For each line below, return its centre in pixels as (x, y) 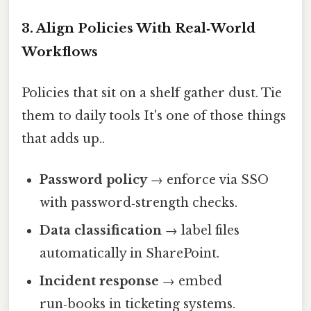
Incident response (100, 281)
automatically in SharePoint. (130, 254)
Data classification (101, 231)
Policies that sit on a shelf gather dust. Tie (152, 93)
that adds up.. (63, 139)
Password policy (94, 180)
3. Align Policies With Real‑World (138, 28)
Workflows (60, 51)
